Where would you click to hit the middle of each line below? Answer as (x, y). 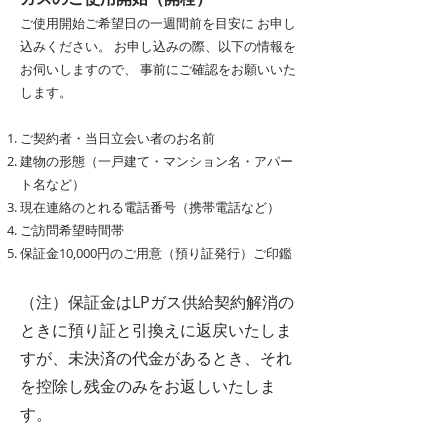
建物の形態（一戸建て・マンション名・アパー (156, 161)
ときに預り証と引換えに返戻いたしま (156, 330)
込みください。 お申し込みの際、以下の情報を (158, 46)
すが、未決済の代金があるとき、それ (156, 358)
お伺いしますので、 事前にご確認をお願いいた (158, 69)
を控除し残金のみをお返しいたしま (148, 386)
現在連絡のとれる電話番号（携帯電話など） (150, 207)
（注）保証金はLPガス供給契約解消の (157, 302)
